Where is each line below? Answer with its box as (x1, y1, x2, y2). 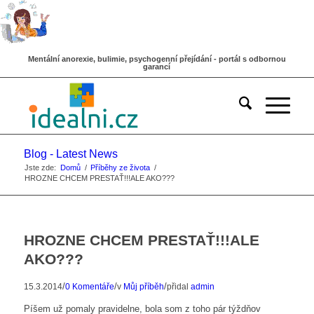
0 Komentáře (64, 282, 114, 291)
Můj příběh (123, 282, 164, 291)
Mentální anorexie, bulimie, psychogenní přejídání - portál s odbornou (27, 55, 286, 63)
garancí (143, 62, 171, 71)
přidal (166, 282, 191, 291)
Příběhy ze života (90, 163, 150, 172)
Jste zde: (24, 163, 56, 172)
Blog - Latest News (23, 148, 118, 160)
